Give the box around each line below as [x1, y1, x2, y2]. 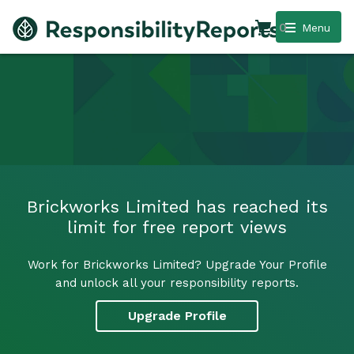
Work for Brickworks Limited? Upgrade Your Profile [27, 257, 327, 272]
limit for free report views [67, 217, 287, 237]
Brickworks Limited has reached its [26, 196, 328, 217]
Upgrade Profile [127, 308, 227, 324]
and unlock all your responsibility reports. [55, 275, 299, 290]
